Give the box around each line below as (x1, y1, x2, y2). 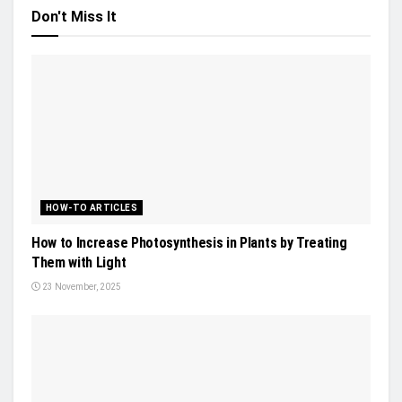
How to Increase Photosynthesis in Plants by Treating (31, 233, 347, 251)
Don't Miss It (31, 7, 117, 25)
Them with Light (31, 253, 127, 271)
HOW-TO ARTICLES (46, 202, 137, 213)
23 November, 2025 (40, 281, 121, 292)
